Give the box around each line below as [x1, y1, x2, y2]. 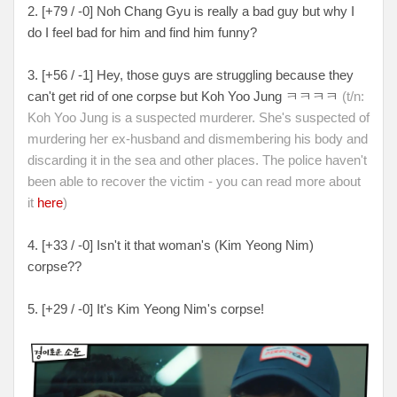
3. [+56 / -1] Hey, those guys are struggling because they [27, 66, 354, 82]
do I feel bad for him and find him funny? [27, 24, 257, 40]
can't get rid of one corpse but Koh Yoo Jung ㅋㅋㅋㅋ [27, 88, 339, 104]
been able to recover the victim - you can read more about [27, 173, 361, 189]
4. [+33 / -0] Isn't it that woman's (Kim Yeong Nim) [27, 237, 314, 253]
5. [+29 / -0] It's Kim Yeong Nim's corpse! [27, 300, 264, 316]
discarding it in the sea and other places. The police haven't [27, 152, 367, 167]
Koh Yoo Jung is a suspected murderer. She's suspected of [27, 109, 370, 125]
